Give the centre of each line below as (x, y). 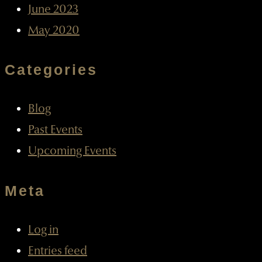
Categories (51, 70)
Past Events (55, 130)
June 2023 (53, 9)
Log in (43, 230)
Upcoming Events (72, 151)
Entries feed (58, 251)
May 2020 (54, 30)
